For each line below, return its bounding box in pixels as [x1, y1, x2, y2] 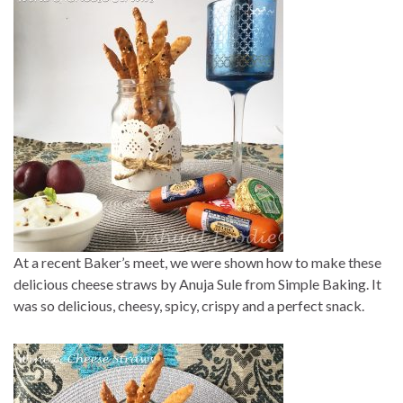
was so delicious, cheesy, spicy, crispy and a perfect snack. [13, 297, 364, 315]
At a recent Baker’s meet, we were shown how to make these [13, 254, 381, 272]
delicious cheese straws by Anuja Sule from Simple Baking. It [13, 275, 381, 293]
